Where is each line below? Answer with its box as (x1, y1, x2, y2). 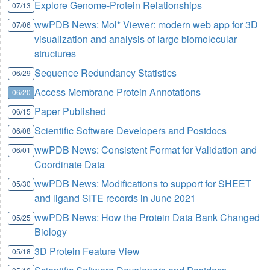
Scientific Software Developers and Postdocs (34, 124, 227, 138)
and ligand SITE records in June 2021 (34, 191, 196, 206)
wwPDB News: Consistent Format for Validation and (34, 143, 257, 157)
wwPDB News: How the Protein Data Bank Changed (34, 210, 260, 225)
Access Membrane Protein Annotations (34, 85, 201, 99)
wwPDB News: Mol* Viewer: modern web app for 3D (34, 17, 259, 32)
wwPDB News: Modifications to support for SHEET (34, 177, 252, 191)
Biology (34, 225, 67, 239)
